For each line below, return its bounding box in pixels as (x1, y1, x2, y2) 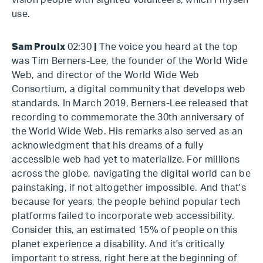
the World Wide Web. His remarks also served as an (12, 127, 243, 136)
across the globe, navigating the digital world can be (12, 169, 251, 178)
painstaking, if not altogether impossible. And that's (12, 183, 246, 193)
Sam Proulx (12, 42, 68, 52)
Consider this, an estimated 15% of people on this (12, 225, 238, 235)
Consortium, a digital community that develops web (12, 85, 246, 94)
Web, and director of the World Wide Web (12, 70, 200, 80)
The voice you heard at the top (99, 42, 238, 52)
